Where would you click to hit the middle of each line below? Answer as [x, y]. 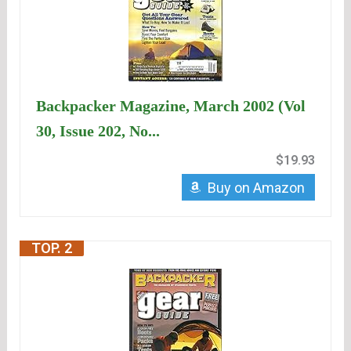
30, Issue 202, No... [98, 131]
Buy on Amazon [256, 188]
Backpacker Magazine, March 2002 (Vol [171, 106]
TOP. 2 [52, 248]
